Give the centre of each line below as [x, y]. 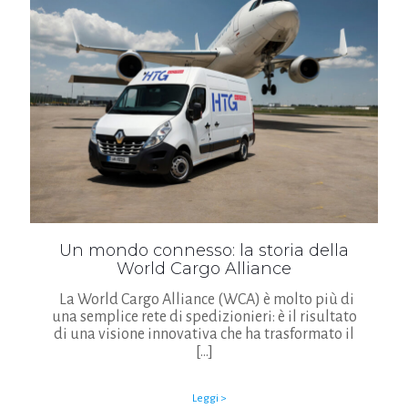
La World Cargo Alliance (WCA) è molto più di [204, 299]
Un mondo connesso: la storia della [204, 250]
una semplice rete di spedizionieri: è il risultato [204, 316]
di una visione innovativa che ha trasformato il [204, 334]
